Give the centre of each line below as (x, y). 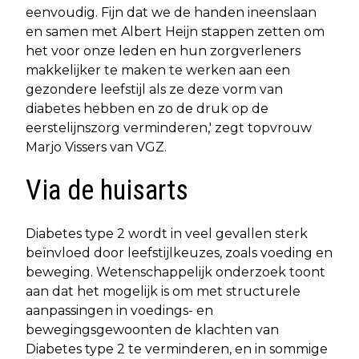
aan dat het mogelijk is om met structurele (163, 291)
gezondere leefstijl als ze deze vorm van (154, 89)
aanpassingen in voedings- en (119, 310)
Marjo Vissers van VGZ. (96, 147)
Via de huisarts (107, 190)
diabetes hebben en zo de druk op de (147, 108)
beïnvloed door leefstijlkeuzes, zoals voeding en (179, 252)
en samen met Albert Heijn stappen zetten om (175, 31)
